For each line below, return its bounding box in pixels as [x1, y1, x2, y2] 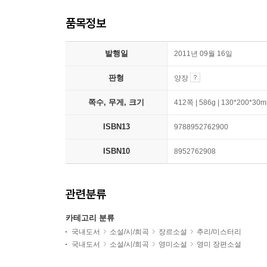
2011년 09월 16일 [174, 49, 232, 58]
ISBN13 [103, 122, 130, 131]
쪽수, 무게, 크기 [88, 98, 144, 107]
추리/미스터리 [197, 228, 241, 236]
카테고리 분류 [66, 213, 114, 222]
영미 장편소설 [197, 240, 241, 249]
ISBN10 [103, 147, 130, 156]
